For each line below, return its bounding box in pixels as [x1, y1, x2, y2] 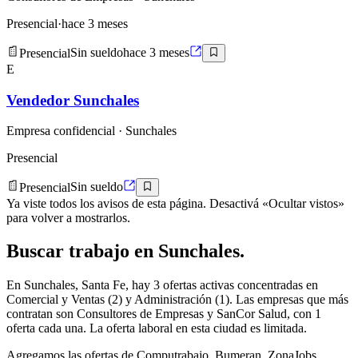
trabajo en [69, 241, 158, 262]
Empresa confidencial [6, 124, 115, 138]
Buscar [6, 241, 69, 262]
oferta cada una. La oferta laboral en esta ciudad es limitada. [6, 321, 307, 336]
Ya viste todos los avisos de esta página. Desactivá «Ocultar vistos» [6, 196, 344, 210]
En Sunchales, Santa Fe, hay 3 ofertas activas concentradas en [6, 278, 318, 292]
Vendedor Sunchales [6, 91, 139, 109]
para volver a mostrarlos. [6, 210, 130, 225]
